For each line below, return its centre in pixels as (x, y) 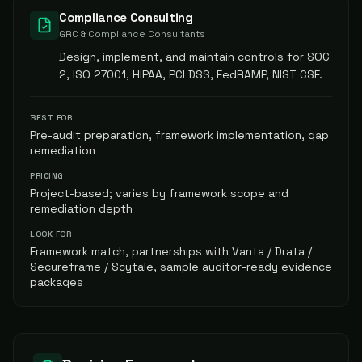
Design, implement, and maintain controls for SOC (194, 57)
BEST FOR (51, 118)
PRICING (47, 176)
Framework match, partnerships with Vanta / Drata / (171, 251)
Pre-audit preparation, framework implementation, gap (179, 135)
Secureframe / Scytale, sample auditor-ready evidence (181, 267)
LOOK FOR (51, 234)
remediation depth (81, 208)
